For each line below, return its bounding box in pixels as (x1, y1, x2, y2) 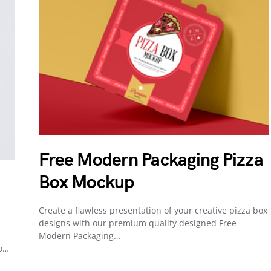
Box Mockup (39, 172, 134, 194)
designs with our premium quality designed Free (39, 217, 237, 229)
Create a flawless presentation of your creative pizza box (39, 204, 267, 217)
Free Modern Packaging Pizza (39, 149, 263, 172)
